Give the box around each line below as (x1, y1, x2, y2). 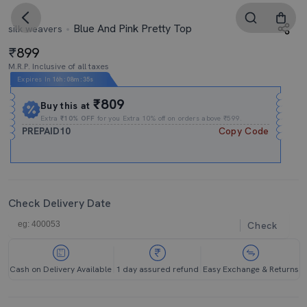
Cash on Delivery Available (10, 264, 112, 275)
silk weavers (8, 23, 62, 35)
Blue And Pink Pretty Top (71, 21, 192, 36)
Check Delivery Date (8, 196, 111, 210)
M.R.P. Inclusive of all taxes (8, 61, 109, 72)
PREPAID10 (22, 125, 71, 137)
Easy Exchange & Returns (203, 264, 299, 275)
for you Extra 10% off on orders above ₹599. (95, 114, 243, 123)
